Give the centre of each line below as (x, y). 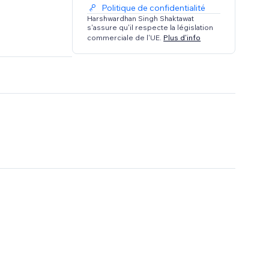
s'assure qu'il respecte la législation (150, 28)
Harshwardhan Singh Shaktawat (141, 19)
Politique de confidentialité (154, 8)
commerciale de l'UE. (125, 37)
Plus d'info (182, 37)
